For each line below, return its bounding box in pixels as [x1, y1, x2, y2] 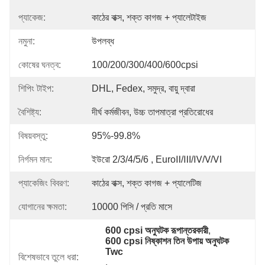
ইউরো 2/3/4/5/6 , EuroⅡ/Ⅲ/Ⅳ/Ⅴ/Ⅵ [92, 154, 222, 164]
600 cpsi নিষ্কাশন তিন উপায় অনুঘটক [105, 236, 230, 246]
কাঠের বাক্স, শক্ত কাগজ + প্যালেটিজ [92, 178, 202, 188]
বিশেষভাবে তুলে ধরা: [18, 252, 79, 262]
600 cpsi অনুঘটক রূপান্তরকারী [105, 225, 209, 235]
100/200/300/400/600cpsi [92, 60, 198, 70]
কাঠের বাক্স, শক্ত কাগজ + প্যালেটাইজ [92, 12, 206, 22]
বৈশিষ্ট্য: [18, 107, 41, 117]
